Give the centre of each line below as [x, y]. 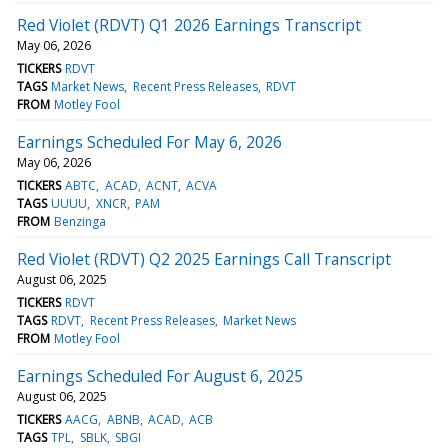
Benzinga [80, 221]
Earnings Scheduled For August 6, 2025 [160, 375]
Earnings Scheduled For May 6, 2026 [149, 141]
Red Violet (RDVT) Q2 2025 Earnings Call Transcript [204, 258]
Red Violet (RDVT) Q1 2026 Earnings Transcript [189, 24]
